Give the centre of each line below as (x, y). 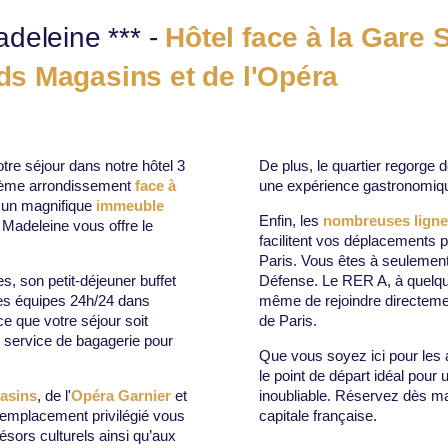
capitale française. (317, 416)
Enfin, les (290, 221)
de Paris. (287, 321)
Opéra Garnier (122, 396)
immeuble (129, 206)
